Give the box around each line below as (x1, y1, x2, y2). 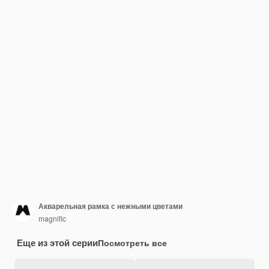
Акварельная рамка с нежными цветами (38, 200, 183, 211)
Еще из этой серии (17, 236, 98, 249)
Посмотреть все (98, 237, 167, 249)
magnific (38, 213, 66, 223)
